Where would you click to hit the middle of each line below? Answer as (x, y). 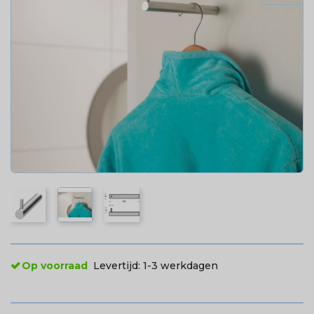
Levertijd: (118, 265)
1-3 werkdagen (180, 265)
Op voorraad (55, 265)
